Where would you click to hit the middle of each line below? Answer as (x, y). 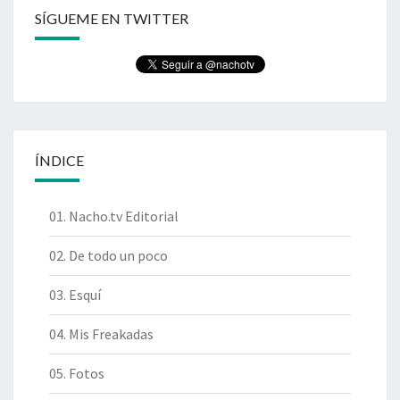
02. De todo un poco (108, 255)
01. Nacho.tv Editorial (114, 216)
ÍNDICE (59, 160)
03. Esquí (75, 295)
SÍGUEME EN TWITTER (112, 18)
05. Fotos (77, 373)
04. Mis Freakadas (101, 334)
